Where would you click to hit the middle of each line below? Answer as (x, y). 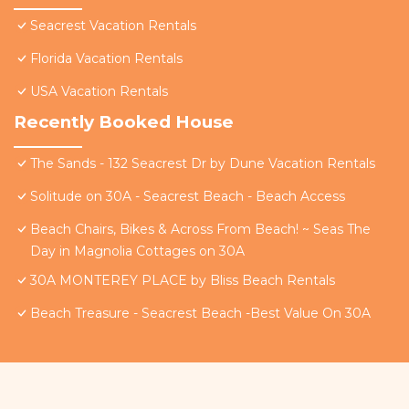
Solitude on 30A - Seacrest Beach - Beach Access (188, 197)
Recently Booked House (124, 122)
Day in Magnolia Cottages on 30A (137, 252)
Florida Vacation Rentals (106, 59)
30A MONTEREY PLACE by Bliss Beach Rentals (183, 281)
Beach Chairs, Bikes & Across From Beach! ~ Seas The (200, 230)
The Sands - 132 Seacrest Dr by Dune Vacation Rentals (203, 164)
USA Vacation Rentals (99, 92)
